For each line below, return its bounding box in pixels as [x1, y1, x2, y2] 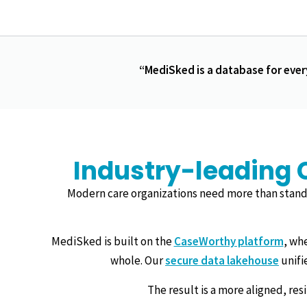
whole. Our [110, 253, 165, 269]
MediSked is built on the [51, 234, 174, 249]
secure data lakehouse [165, 253, 279, 269]
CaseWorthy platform [173, 234, 284, 249]
